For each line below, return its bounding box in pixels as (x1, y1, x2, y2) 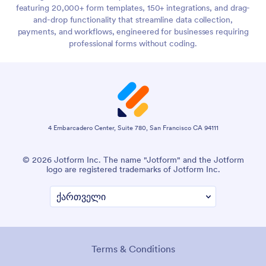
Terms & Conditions (91, 243, 175, 255)
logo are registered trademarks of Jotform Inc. (46, 164, 220, 175)
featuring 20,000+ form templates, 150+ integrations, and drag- (15, 2, 251, 14)
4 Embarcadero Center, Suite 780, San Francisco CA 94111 (47, 123, 218, 132)
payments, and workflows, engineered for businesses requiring (17, 26, 249, 37)
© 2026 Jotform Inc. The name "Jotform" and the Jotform (22, 154, 244, 166)
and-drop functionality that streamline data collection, (33, 14, 233, 26)
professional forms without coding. (69, 38, 197, 49)
